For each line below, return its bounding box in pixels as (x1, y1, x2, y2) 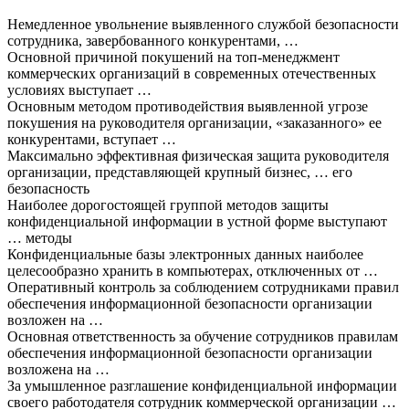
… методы (7, 229, 72, 246)
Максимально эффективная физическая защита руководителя (7, 147, 389, 163)
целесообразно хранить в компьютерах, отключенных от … (7, 262, 378, 278)
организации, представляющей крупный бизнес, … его (7, 163, 352, 180)
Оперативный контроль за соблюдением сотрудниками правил (7, 278, 399, 295)
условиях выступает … (7, 81, 152, 98)
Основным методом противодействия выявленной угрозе (7, 98, 368, 114)
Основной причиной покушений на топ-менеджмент (7, 48, 340, 65)
